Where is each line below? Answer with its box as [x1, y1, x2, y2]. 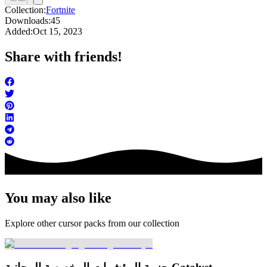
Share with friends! [5, 49, 122, 65]
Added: [5, 26, 33, 37]
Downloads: [5, 15, 51, 26]
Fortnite [46, 5, 75, 15]
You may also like [5, 190, 111, 206]
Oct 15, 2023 [33, 26, 82, 37]
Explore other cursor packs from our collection [5, 218, 179, 229]
